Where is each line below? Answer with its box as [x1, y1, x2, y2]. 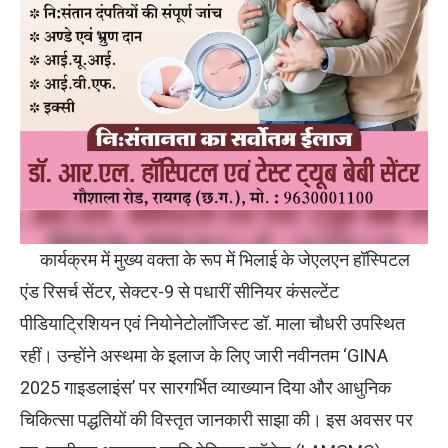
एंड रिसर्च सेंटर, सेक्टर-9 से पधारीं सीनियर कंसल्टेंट [20, 281, 339, 303]
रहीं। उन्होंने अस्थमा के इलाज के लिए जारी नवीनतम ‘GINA [20, 345, 388, 367]
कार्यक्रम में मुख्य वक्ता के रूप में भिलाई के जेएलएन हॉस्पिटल [20, 249, 410, 271]
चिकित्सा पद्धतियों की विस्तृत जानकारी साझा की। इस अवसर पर [20, 409, 413, 431]
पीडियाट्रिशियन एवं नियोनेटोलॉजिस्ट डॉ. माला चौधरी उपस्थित [20, 313, 405, 335]
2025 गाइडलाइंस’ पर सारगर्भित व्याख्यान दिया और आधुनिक [20, 377, 391, 399]
